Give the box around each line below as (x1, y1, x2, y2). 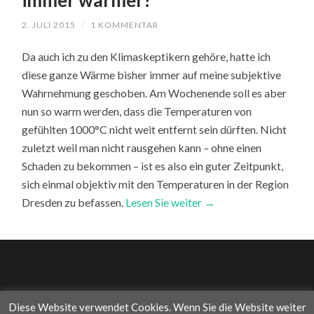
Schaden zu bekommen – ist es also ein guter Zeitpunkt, (22, 159, 284, 173)
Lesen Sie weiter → (125, 196, 216, 210)
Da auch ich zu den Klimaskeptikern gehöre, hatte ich (22, 50, 271, 64)
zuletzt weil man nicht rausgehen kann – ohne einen (22, 141, 262, 155)
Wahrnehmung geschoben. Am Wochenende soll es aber (22, 86, 287, 100)
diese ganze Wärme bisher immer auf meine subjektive (22, 68, 282, 82)
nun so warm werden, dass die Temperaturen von (22, 104, 252, 118)
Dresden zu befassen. (22, 196, 126, 210)
